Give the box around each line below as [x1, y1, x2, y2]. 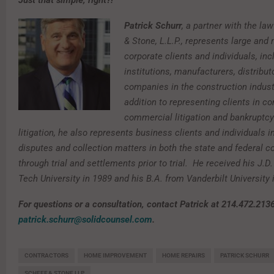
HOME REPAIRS [162, 252, 205, 259]
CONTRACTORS [24, 252, 68, 259]
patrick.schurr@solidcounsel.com [18, 214, 152, 226]
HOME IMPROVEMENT [84, 252, 147, 259]
